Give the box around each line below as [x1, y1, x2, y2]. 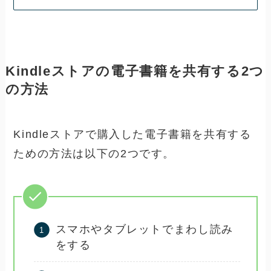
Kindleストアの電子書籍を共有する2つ [5, 64, 264, 79]
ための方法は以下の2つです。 [13, 148, 175, 160]
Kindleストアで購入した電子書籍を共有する [13, 128, 252, 141]
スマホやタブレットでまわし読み [55, 223, 233, 236]
